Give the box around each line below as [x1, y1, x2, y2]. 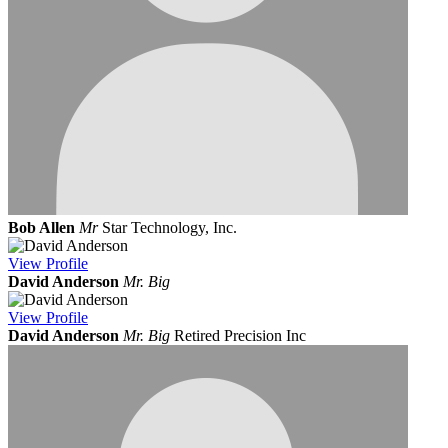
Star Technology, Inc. [102, 219, 237, 237]
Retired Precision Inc [174, 327, 306, 345]
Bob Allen [8, 219, 75, 237]
